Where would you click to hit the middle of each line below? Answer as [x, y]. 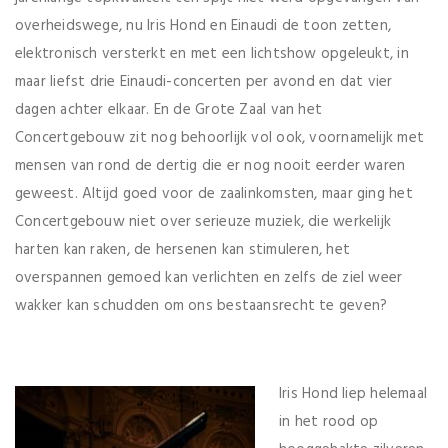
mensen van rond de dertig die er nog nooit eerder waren [210, 165]
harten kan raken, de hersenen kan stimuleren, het [183, 249]
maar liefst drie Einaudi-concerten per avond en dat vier [204, 81]
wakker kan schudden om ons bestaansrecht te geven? [201, 305]
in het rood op [329, 421]
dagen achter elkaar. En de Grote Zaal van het [169, 109]
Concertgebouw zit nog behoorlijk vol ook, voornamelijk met [220, 137]
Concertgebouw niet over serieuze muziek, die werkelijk [203, 221]
